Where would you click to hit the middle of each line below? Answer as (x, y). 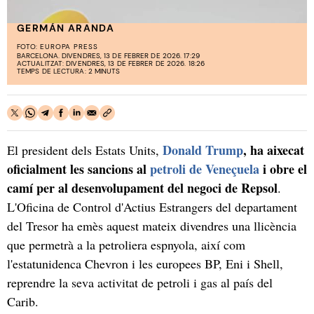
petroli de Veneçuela (206, 169)
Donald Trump (203, 150)
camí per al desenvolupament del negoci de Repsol (142, 187)
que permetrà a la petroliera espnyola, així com (126, 244)
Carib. (23, 301)
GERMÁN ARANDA (66, 28)
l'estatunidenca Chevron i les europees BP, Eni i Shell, (145, 263)
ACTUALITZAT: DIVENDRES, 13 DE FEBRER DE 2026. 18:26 (111, 63)
